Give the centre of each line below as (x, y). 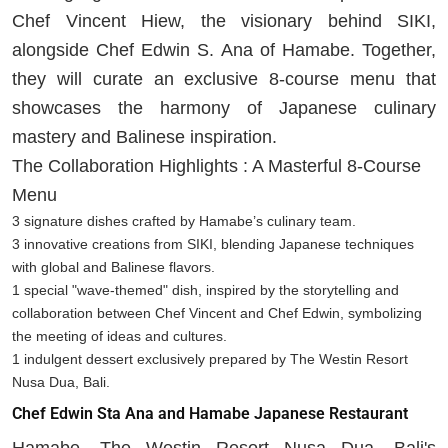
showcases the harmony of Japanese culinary (224, 107)
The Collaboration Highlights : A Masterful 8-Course (216, 165)
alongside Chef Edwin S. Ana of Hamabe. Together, (224, 49)
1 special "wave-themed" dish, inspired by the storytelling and (205, 289)
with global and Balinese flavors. (113, 266)
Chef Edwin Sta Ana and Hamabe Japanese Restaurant (210, 413)
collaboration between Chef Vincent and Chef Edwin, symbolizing (217, 312)
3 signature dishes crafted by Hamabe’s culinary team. (184, 220)
